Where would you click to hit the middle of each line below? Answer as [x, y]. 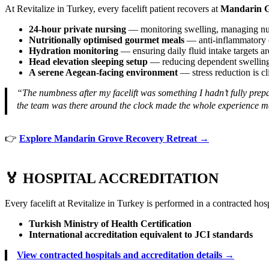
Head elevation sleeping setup [88, 61]
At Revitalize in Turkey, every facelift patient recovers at [113, 8]
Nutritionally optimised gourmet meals [107, 40]
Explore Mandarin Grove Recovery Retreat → [114, 138]
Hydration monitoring [74, 50]
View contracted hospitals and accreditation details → [125, 255]
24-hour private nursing [77, 29]
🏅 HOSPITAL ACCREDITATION [112, 178]
